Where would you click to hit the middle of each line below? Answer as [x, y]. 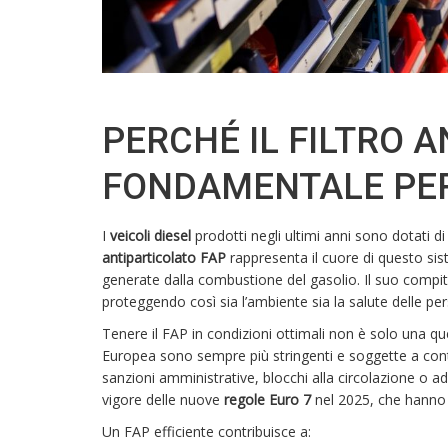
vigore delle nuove [163, 400]
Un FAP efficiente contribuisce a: [206, 432]
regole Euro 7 [267, 400]
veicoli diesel [150, 236]
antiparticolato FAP [164, 258]
